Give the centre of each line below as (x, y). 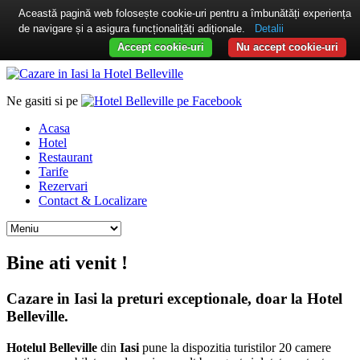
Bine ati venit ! (67, 262)
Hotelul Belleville (52, 347)
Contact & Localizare (93, 200)
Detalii (269, 29)
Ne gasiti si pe (44, 101)
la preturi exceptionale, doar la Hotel (220, 298)
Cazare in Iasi (52, 298)
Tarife (53, 172)
